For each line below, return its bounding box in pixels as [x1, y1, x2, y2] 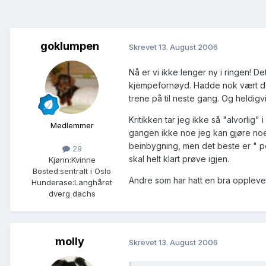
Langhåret [74, 178, 112, 188]
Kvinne [71, 155, 96, 165]
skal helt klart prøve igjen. [129, 154, 229, 164]
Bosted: [33, 166, 60, 176]
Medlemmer [50, 121, 94, 131]
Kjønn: [48, 155, 71, 165]
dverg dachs [48, 189, 96, 199]
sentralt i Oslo [60, 166, 111, 176]
